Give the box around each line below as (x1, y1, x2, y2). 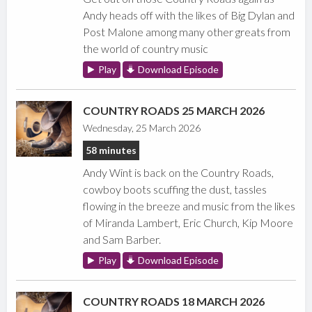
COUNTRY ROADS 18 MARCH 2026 (83, 295, 265, 309)
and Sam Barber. (83, 233, 162, 247)
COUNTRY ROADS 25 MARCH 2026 (83, 104, 265, 118)
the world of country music (83, 42, 209, 56)
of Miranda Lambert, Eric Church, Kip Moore (83, 216, 294, 230)
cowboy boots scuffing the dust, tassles (83, 182, 267, 196)
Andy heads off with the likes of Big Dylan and (83, 8, 295, 22)
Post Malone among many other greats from (83, 25, 291, 39)
